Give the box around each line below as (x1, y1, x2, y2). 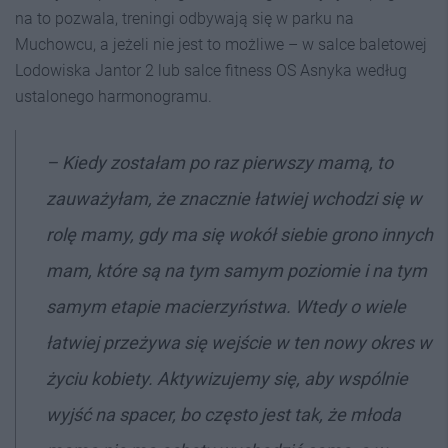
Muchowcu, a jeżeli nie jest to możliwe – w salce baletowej (15, 35, 427, 54)
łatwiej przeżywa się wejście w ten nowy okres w (46, 332, 432, 353)
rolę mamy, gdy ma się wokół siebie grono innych (46, 224, 433, 245)
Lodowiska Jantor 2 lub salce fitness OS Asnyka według (15, 61, 407, 80)
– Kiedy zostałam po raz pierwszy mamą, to (46, 152, 393, 173)
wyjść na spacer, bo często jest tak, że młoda (46, 404, 401, 425)
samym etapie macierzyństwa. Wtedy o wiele (46, 296, 406, 317)
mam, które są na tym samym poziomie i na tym (46, 260, 427, 281)
